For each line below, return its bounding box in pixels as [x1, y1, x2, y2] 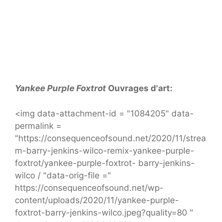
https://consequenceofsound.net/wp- [15, 182, 164, 193]
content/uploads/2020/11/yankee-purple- [15, 195, 179, 205]
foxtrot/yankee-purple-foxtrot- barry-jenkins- [15, 158, 195, 168]
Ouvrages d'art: [106, 83, 172, 94]
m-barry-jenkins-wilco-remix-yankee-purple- [15, 145, 194, 156]
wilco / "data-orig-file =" [15, 170, 111, 180]
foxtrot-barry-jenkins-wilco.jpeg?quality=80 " [15, 207, 193, 218]
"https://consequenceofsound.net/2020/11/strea [15, 133, 206, 143]
